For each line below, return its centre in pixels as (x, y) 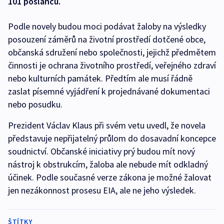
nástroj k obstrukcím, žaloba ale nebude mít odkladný (108, 164)
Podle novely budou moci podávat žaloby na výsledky (107, 26)
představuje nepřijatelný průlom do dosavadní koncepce (112, 138)
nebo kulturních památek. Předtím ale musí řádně (100, 78)
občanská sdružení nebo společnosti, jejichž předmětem (112, 52)
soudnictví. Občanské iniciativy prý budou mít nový (101, 151)
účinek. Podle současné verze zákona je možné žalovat (110, 177)
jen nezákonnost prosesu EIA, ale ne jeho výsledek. (103, 190)
